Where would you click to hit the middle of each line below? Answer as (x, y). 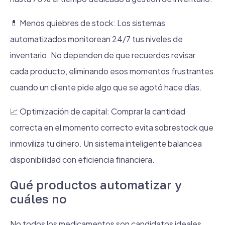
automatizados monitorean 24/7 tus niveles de (96, 39)
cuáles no (38, 199)
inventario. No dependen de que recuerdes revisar (103, 55)
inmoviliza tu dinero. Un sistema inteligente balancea (106, 143)
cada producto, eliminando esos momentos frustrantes (112, 71)
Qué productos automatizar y (96, 185)
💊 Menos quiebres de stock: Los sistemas (88, 23)
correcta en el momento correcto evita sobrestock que (112, 127)
